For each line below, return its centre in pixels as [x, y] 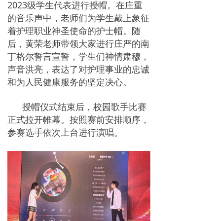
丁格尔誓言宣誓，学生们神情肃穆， [78, 56]
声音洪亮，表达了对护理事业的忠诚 [78, 69]
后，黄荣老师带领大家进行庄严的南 [78, 43]
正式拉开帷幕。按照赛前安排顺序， [78, 119]
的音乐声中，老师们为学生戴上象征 [78, 18]
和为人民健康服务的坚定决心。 [71, 82]
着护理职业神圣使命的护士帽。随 [74, 30]
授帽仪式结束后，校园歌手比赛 [77, 106]
